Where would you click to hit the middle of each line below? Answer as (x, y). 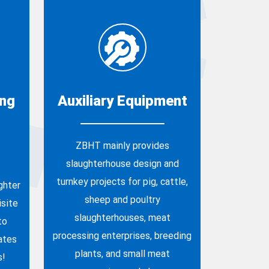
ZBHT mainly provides (122, 145)
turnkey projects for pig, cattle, (122, 181)
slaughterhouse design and (122, 163)
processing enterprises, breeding (122, 235)
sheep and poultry (122, 199)
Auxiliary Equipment (122, 100)
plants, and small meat (122, 253)
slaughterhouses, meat (122, 217)
